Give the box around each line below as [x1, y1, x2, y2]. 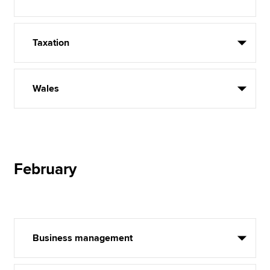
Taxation [33, 37, 70, 49]
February [14, 160, 77, 179]
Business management [33, 232, 133, 244]
